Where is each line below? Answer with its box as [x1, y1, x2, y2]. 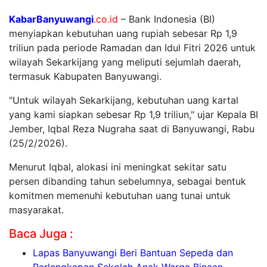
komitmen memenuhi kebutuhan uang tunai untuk [9, 190, 231, 202]
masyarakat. [9, 204, 64, 216]
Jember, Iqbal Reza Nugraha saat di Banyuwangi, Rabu [9, 123, 254, 135]
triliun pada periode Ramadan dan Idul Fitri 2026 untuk [9, 42, 256, 54]
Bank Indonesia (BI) [129, 13, 215, 26]
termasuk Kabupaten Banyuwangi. [9, 70, 162, 83]
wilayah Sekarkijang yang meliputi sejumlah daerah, [9, 56, 241, 69]
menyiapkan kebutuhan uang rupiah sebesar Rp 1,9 [9, 27, 237, 40]
